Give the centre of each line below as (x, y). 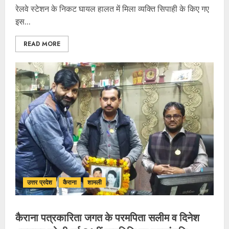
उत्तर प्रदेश (40, 182)
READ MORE (42, 44)
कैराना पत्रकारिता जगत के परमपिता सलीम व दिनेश (107, 217)
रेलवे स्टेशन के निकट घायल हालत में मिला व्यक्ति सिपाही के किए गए (112, 9)
